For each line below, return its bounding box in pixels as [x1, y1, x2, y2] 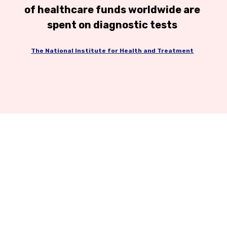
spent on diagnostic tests [47, 18, 178, 31]
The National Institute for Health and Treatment [31, 47, 194, 55]
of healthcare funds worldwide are [24, 3, 201, 16]
